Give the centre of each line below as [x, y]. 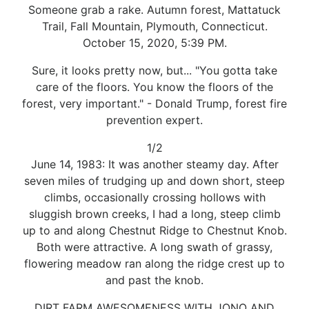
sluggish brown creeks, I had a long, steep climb [154, 213]
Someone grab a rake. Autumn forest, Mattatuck [154, 9]
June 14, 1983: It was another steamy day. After [154, 164]
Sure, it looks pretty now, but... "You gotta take [154, 70]
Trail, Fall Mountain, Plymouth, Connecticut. [154, 26]
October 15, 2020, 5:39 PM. [154, 42]
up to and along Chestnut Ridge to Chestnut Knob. [154, 230]
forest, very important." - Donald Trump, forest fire [154, 103]
